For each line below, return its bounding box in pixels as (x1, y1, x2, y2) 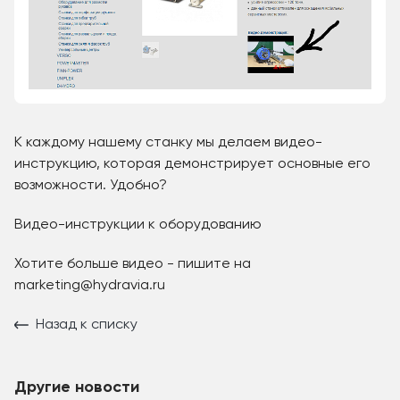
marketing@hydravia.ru (14, 279, 165, 294)
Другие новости (14, 379, 139, 396)
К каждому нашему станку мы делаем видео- (14, 136, 322, 151)
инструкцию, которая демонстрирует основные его (14, 157, 371, 172)
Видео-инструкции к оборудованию (14, 218, 262, 233)
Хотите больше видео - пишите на (14, 257, 251, 272)
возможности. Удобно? (14, 179, 167, 194)
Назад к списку (36, 318, 137, 333)
